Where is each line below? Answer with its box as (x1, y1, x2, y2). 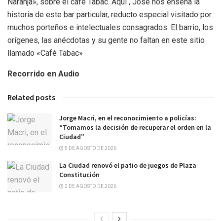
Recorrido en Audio (7, 69, 79, 79)
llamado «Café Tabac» (7, 48, 83, 58)
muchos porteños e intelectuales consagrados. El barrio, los (7, 23, 213, 33)
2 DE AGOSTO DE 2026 (64, 184, 116, 189)
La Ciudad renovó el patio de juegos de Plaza (59, 161, 196, 170)
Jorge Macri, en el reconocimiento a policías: (59, 113, 196, 123)
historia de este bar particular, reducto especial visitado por (7, 10, 212, 20)
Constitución (59, 170, 100, 180)
